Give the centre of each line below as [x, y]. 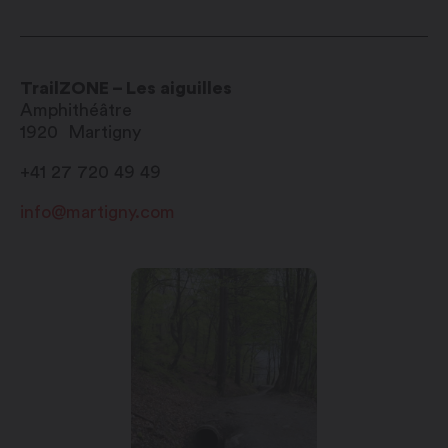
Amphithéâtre [76, 110]
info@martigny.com [97, 212]
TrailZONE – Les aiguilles [126, 88]
